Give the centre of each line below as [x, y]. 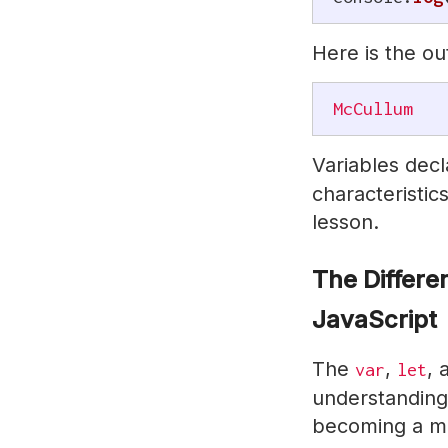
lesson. [345, 222]
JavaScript [374, 319]
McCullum [373, 108]
